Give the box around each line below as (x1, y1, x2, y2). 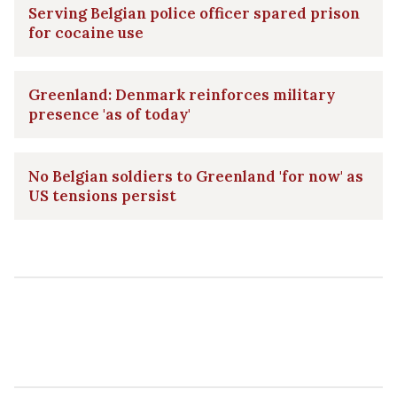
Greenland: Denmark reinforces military (28, 84, 335, 105)
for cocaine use (28, 22, 144, 43)
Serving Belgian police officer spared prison (28, 3, 360, 23)
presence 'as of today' (28, 104, 191, 124)
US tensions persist (28, 185, 176, 206)
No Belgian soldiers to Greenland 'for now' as (28, 166, 363, 186)
